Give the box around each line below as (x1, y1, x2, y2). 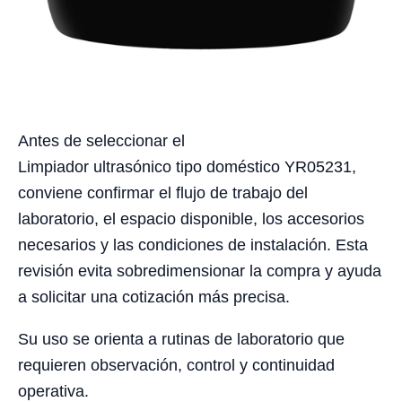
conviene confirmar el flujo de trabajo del (18, 184, 308, 203)
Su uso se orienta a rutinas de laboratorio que (18, 330, 345, 349)
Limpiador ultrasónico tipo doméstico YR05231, (18, 158, 356, 177)
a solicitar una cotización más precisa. (18, 288, 290, 307)
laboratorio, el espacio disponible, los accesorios (18, 210, 364, 229)
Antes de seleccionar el (18, 132, 185, 151)
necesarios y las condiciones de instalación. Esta (18, 236, 368, 255)
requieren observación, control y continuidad (18, 356, 335, 375)
